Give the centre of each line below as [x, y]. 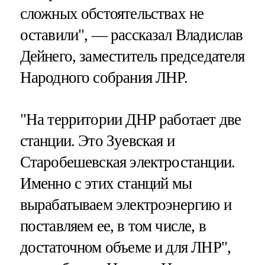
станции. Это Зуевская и [97, 141]
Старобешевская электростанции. [127, 162]
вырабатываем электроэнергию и [125, 205]
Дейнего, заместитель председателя [132, 56]
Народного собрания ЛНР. [104, 78]
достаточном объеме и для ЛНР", [125, 248]
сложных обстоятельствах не [112, 14]
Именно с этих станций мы [106, 184]
